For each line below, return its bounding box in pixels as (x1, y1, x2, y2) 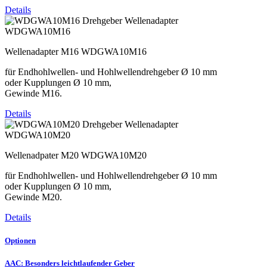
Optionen (5, 235, 36, 245)
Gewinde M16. (5, 88, 62, 98)
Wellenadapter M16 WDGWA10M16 (5, 46, 147, 57)
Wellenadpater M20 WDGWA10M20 (5, 150, 147, 160)
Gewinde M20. (5, 191, 62, 202)
